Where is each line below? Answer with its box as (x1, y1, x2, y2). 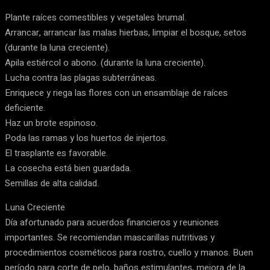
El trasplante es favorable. (5, 146, 108, 160)
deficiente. (5, 101, 45, 115)
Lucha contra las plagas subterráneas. (5, 71, 157, 84)
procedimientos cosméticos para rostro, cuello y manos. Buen (5, 246, 253, 259)
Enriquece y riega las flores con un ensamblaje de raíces (5, 86, 228, 99)
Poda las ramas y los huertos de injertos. (5, 131, 168, 145)
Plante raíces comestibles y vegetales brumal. (5, 11, 186, 24)
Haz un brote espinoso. (5, 116, 98, 130)
